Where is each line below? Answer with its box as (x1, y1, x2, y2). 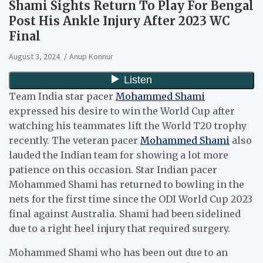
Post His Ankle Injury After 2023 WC (9, 13, 230, 28)
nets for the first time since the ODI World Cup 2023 (9, 193, 252, 205)
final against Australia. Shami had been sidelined (9, 207, 241, 220)
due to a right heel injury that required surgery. (9, 222, 230, 234)
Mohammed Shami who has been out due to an (9, 246, 228, 258)
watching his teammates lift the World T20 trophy (9, 119, 247, 131)
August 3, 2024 (9, 50, 60, 62)
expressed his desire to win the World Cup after (9, 104, 235, 117)
